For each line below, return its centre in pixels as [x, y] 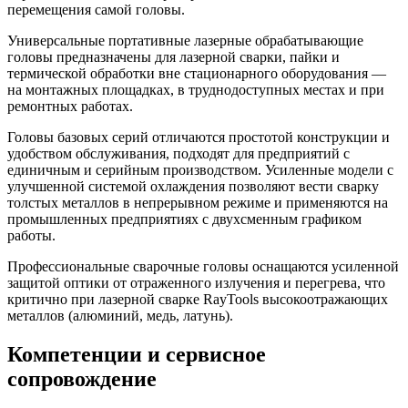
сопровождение [82, 378]
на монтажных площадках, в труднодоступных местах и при [196, 89]
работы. [31, 235]
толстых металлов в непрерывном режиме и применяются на [198, 202]
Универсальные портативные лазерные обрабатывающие [185, 40]
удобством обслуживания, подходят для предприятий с [178, 153]
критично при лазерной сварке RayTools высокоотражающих [198, 299]
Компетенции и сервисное [137, 354]
